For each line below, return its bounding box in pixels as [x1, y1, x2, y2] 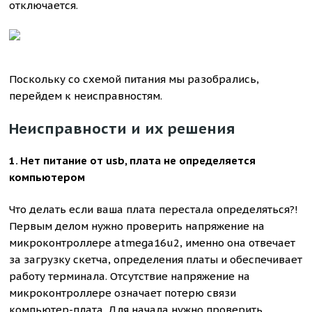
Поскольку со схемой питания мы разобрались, [9, 72, 260, 86]
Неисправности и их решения [9, 119, 236, 138]
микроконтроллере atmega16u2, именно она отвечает [9, 236, 296, 249]
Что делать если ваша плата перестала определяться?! [9, 203, 299, 216]
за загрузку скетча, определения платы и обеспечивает [9, 253, 303, 266]
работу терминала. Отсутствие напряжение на [9, 270, 251, 283]
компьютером [9, 171, 86, 184]
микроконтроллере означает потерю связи [9, 286, 237, 299]
